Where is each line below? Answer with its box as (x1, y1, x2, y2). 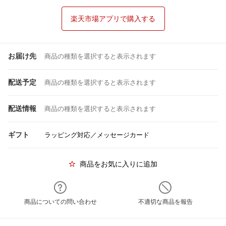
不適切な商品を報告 (138, 198, 193, 205)
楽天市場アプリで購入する (71, 15, 155, 23)
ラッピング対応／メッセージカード (44, 131, 149, 139)
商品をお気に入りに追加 (80, 160, 157, 168)
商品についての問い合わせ (24, 198, 97, 205)
